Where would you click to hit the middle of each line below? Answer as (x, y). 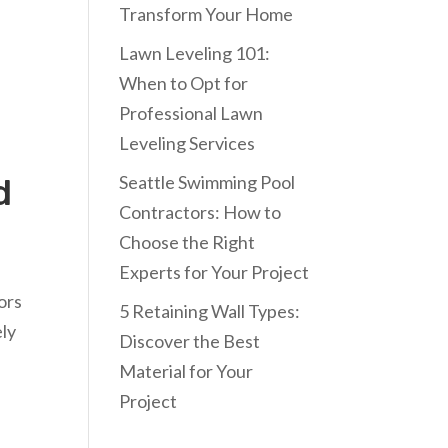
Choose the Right (187, 242)
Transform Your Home (206, 14)
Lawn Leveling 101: (195, 53)
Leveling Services (187, 143)
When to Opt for (184, 83)
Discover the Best (190, 341)
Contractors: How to (200, 212)
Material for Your (186, 371)
